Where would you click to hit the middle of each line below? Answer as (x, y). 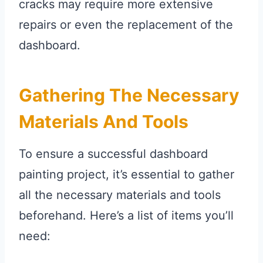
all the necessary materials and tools (120, 195)
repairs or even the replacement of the (126, 25)
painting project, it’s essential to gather (127, 175)
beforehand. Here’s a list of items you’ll (126, 216)
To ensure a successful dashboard (113, 154)
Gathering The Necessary (129, 95)
